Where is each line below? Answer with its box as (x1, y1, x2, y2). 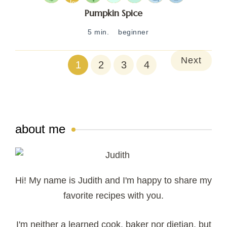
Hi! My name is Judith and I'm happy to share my (15, 175, 212, 186)
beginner (118, 28, 148, 36)
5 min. (88, 28, 109, 36)
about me (15, 122, 65, 136)
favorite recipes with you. (63, 191, 164, 201)
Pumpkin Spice (85, 7, 142, 19)
